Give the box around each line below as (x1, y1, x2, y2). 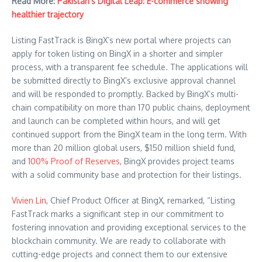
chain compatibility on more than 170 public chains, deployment (12, 102, 250, 112)
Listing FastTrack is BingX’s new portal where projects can (12, 35, 231, 45)
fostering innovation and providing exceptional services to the (12, 222, 246, 232)
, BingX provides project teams (120, 156, 235, 166)
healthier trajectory (12, 9, 84, 19)
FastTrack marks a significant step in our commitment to (12, 208, 224, 219)
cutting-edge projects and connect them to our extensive (12, 249, 227, 259)
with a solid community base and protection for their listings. (12, 169, 242, 180)
